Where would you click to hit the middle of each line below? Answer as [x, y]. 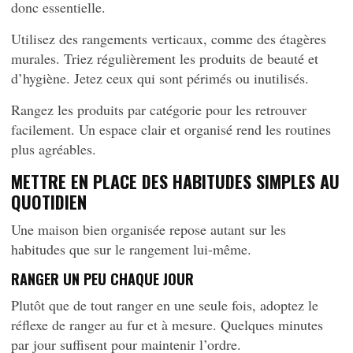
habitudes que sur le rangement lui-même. [131, 249]
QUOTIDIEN [49, 202]
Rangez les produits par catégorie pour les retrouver [159, 110]
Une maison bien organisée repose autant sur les [149, 229]
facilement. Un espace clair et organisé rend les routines [171, 129]
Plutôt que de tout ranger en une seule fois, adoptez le [165, 305]
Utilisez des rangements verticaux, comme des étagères [169, 39]
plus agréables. [54, 149]
